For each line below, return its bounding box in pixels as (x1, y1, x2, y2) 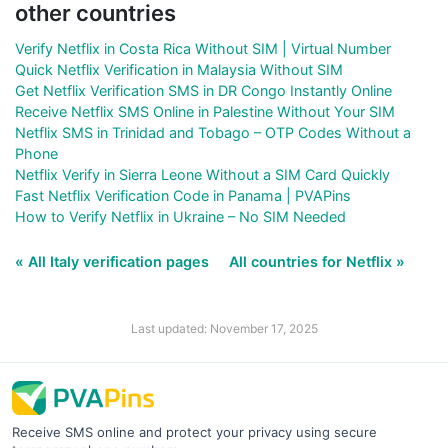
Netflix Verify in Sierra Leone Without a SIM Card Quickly (15, 165, 390, 183)
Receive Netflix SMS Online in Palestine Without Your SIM (15, 102, 395, 120)
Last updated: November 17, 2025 (130, 320, 318, 336)
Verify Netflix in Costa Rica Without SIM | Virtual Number (15, 39, 391, 57)
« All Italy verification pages (15, 252, 213, 270)
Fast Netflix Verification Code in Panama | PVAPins (15, 186, 351, 204)
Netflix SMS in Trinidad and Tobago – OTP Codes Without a (15, 123, 411, 141)
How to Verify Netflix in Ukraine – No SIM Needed (15, 207, 346, 225)
